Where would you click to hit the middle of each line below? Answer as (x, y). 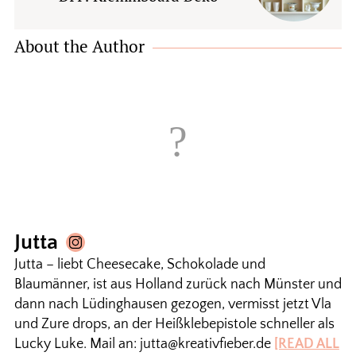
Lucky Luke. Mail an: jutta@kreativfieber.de (144, 344)
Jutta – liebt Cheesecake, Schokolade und (139, 265)
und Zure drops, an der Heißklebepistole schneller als (174, 324)
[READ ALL (306, 344)
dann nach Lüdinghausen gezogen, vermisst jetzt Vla (172, 304)
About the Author (79, 46)
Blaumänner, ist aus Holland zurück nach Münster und (178, 284)
